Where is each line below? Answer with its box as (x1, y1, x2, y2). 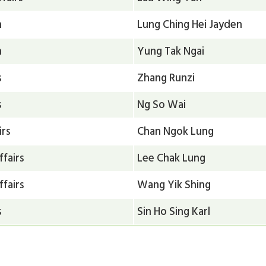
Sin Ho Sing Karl (137, 202, 211, 220)
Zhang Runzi (137, 68, 195, 87)
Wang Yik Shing (137, 175, 211, 194)
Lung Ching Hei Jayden (137, 15, 243, 33)
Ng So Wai (137, 95, 186, 113)
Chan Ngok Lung (137, 122, 214, 140)
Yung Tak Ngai (137, 42, 205, 60)
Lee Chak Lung (137, 148, 206, 167)
